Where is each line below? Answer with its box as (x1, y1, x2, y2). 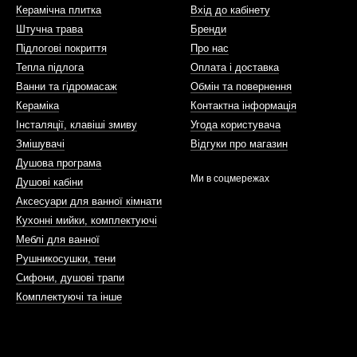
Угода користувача (190, 119, 280, 131)
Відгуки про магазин (190, 138, 288, 150)
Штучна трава (16, 23, 83, 35)
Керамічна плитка (16, 4, 101, 16)
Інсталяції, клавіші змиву (16, 119, 137, 131)
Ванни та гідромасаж (16, 80, 117, 92)
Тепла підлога (16, 61, 84, 73)
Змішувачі (16, 138, 65, 150)
